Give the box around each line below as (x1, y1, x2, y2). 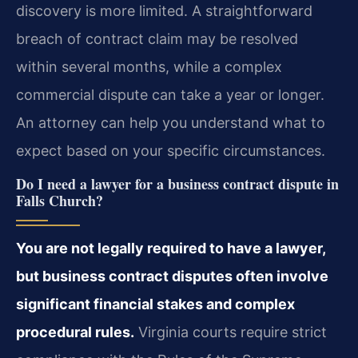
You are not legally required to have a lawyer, (16, 240, 325, 257)
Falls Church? (16, 190, 103, 212)
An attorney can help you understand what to (16, 113, 325, 131)
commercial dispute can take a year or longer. (16, 86, 324, 103)
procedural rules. (16, 324, 134, 341)
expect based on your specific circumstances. (16, 141, 325, 159)
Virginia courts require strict (134, 324, 327, 341)
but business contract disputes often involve (16, 268, 328, 285)
